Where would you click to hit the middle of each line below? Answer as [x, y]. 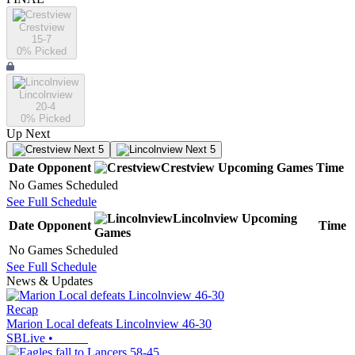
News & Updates [50, 281]
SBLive [26, 338]
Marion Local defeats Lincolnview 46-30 [109, 324]
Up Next [28, 134]
